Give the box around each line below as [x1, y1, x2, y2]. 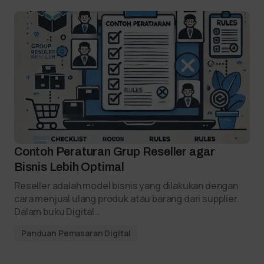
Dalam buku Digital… [14, 205, 100, 218]
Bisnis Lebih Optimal [14, 160, 125, 173]
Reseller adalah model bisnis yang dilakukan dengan [14, 179, 238, 192]
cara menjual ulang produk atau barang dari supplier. [14, 192, 239, 205]
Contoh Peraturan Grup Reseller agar [14, 145, 215, 158]
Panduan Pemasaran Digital [21, 227, 131, 239]
